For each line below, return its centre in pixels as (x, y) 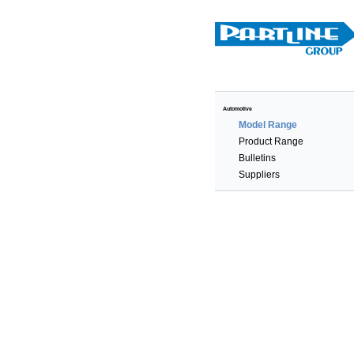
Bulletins (257, 158)
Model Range (268, 125)
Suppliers (259, 175)
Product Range (271, 141)
